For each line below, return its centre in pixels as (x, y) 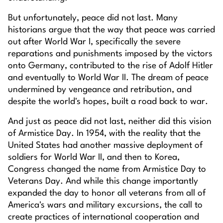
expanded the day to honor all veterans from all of (107, 194)
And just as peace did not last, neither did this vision (110, 122)
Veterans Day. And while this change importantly (103, 182)
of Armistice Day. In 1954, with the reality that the (104, 134)
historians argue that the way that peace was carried (111, 30)
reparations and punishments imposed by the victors (110, 54)
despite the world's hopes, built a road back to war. (108, 102)
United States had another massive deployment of (105, 146)
